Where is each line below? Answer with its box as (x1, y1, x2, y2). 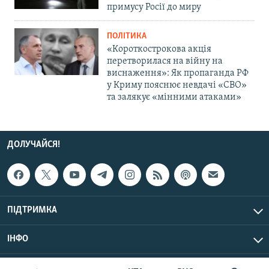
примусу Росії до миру (107, 2, 201, 12)
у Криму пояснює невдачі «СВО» (107, 80, 247, 90)
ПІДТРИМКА (7, 205, 57, 215)
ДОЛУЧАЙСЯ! (7, 139, 60, 150)
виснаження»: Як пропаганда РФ (107, 68, 249, 78)
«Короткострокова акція (107, 44, 211, 54)
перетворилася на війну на (107, 56, 223, 66)
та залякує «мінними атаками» (107, 92, 241, 102)
